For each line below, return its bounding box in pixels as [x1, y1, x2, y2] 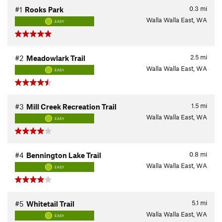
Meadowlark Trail [26, 54, 85, 62]
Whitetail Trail [26, 199, 74, 208]
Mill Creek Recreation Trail [26, 102, 116, 111]
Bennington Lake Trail [26, 151, 101, 160]
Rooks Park [25, 5, 63, 14]
